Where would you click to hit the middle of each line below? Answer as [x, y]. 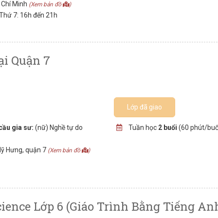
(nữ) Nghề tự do [58, 127]
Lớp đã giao [145, 107]
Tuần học [142, 127]
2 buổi [167, 127]
